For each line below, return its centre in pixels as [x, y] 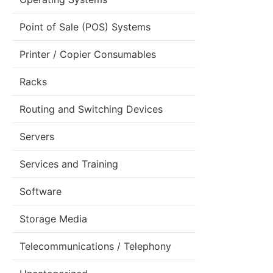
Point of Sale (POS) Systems [85, 27]
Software [41, 191]
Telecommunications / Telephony [95, 246]
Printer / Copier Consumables [88, 54]
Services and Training [69, 164]
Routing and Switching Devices [91, 109]
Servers [37, 136]
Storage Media [53, 219]
